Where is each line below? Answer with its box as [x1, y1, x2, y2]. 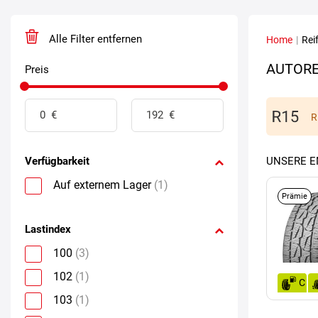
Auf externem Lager [53, 177, 151, 192]
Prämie [282, 191, 307, 201]
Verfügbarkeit [25, 154, 89, 168]
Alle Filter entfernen [46, 32, 142, 45]
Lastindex [25, 222, 71, 236]
